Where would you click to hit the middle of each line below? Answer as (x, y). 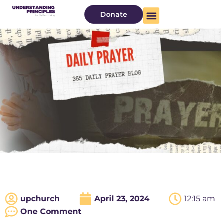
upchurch (40, 199)
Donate (114, 14)
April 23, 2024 (122, 199)
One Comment (51, 212)
